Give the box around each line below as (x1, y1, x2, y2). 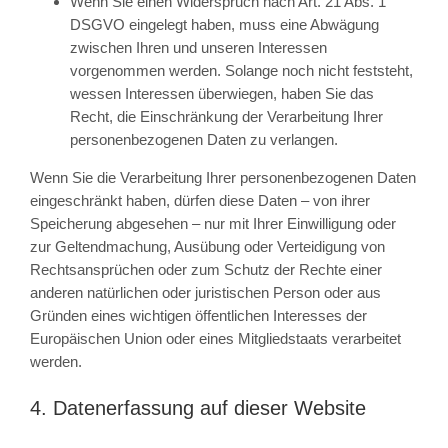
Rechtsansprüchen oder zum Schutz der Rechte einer (29, 261, 382, 279)
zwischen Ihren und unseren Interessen (69, 39, 327, 57)
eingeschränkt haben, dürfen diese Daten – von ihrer (29, 192, 370, 210)
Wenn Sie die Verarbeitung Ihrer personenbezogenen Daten (29, 169, 416, 187)
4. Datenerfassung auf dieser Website (29, 397, 366, 420)
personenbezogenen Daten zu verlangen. (69, 131, 338, 149)
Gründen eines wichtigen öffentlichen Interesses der (29, 307, 367, 325)
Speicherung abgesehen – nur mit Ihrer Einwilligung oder (29, 215, 396, 233)
